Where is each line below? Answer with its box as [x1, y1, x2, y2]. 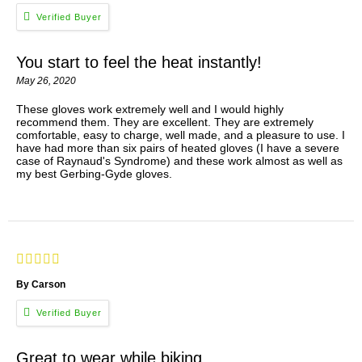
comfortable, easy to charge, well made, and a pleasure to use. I [16, 128, 345, 141]
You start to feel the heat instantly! [16, 53, 262, 71]
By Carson [16, 278, 68, 290]
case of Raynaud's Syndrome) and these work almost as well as [16, 154, 343, 167]
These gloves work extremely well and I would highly [16, 102, 284, 116]
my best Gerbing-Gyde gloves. [16, 166, 172, 180]
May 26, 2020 [16, 74, 76, 86]
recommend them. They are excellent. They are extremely [16, 115, 314, 128]
